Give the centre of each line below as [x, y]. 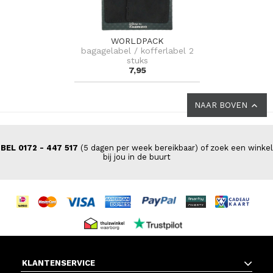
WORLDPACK [137, 41]
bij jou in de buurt [136, 157]
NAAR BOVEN [222, 105]
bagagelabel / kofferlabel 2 [137, 50]
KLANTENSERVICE [58, 263]
